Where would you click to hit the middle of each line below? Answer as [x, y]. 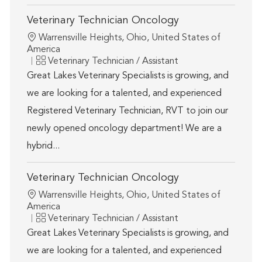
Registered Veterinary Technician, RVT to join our [127, 111]
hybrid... [43, 146]
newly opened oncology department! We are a [124, 129]
